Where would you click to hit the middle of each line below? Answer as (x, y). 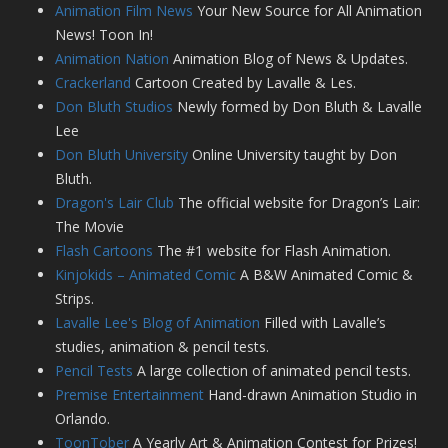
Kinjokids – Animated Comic (145, 275)
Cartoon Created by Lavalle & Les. (243, 83)
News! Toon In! (104, 35)
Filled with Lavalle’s (323, 323)
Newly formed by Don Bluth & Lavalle (297, 107)
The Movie (89, 227)
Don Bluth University (121, 155)
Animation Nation (112, 59)
